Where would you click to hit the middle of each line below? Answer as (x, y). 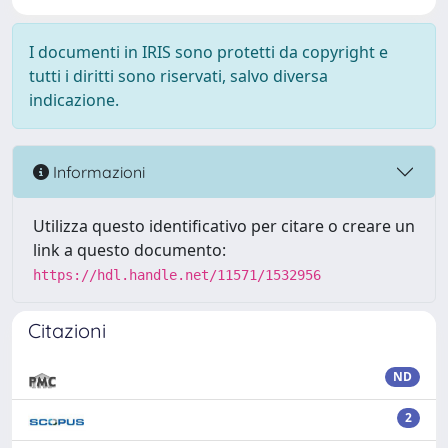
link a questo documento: (129, 250)
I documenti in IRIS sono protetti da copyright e (208, 52)
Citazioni (67, 330)
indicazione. (74, 100)
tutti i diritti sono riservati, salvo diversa (178, 76)
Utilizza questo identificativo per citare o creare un (224, 226)
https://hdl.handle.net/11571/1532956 (177, 275)
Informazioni (97, 171)
